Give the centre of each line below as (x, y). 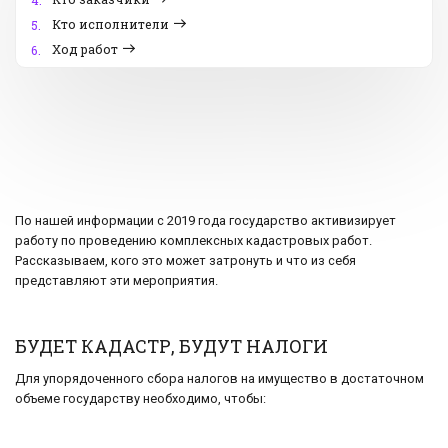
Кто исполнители (110, 24)
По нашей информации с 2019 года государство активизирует (205, 221)
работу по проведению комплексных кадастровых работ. (193, 241)
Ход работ (85, 49)
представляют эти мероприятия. (116, 281)
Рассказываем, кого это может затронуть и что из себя (185, 261)
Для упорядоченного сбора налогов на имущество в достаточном (219, 379)
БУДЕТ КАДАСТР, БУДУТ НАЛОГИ (171, 346)
